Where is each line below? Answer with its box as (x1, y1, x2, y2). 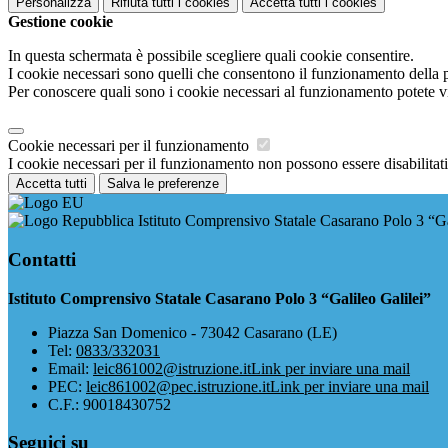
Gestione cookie (8, 13, 113, 31)
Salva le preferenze (107, 176, 219, 192)
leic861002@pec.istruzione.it (86, 377, 270, 395)
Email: (48, 359, 93, 377)
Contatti (8, 248, 76, 270)
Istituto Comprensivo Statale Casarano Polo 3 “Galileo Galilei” (8, 289, 431, 307)
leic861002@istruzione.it (93, 359, 251, 377)
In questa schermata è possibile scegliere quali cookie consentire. (8, 47, 414, 65)
